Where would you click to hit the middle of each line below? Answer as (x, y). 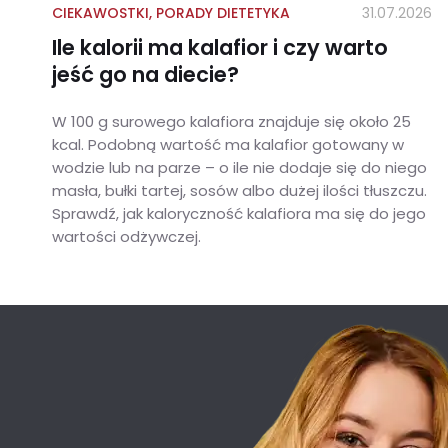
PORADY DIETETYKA (223, 13)
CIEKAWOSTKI (100, 13)
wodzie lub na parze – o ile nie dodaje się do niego (239, 168)
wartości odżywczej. (128, 237)
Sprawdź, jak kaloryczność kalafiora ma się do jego (239, 214)
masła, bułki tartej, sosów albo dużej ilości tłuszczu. (239, 191)
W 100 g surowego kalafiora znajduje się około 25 (231, 122)
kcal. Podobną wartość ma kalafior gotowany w (228, 145)
